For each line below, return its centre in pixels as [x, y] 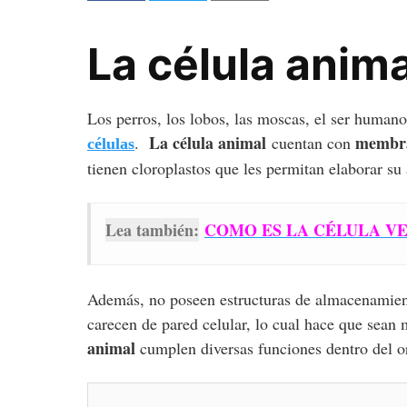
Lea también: [152, 229]
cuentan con [311, 142]
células [111, 143]
